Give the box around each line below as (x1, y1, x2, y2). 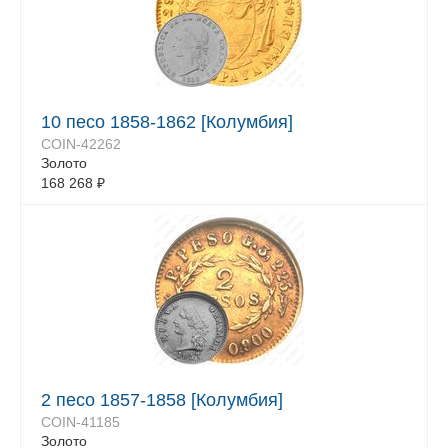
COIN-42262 (41, 136, 121, 152)
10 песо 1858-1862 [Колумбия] (41, 112, 293, 132)
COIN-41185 (41, 414, 120, 430)
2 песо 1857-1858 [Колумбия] (41, 390, 283, 410)
